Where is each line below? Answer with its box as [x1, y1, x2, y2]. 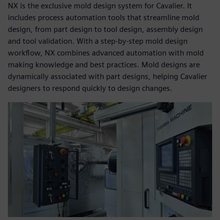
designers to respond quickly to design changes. [8, 83, 172, 93]
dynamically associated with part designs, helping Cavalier [8, 72, 207, 82]
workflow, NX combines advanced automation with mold [8, 48, 204, 58]
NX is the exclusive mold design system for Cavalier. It [8, 1, 192, 11]
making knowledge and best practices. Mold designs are [8, 60, 200, 70]
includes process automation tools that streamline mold [8, 13, 199, 23]
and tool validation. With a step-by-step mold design [8, 36, 188, 46]
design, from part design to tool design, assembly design [8, 25, 203, 34]
